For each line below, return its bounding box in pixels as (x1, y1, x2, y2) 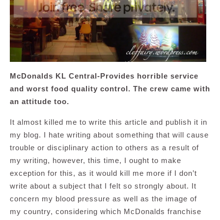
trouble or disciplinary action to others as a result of (10, 143, 199, 152)
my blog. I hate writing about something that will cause (10, 131, 209, 139)
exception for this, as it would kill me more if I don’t (10, 169, 197, 178)
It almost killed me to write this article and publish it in (10, 118, 207, 127)
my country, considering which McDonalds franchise (10, 207, 201, 216)
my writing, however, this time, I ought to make (10, 156, 181, 165)
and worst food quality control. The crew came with (10, 84, 210, 93)
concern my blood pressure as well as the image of (10, 194, 197, 203)
